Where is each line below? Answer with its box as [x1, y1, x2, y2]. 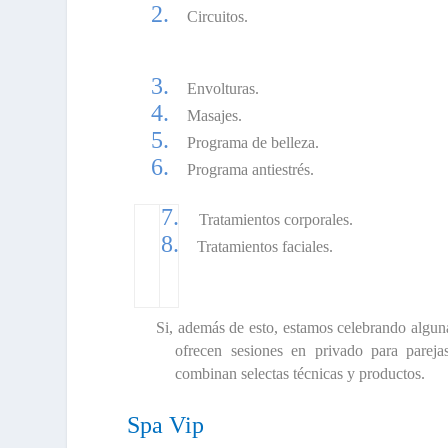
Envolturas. [187, 80, 260, 98]
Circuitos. [187, 7, 249, 25]
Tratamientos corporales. [198, 210, 353, 228]
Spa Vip [127, 412, 205, 439]
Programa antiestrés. [187, 161, 315, 179]
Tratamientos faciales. [196, 237, 333, 255]
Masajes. [187, 107, 243, 125]
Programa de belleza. [187, 134, 320, 152]
